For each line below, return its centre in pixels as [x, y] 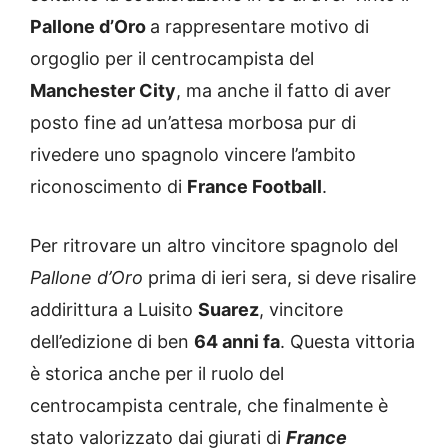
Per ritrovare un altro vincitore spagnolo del [214, 245]
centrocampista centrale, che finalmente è [209, 405]
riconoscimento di [108, 186]
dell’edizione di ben [112, 341]
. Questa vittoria [347, 341]
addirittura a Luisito [114, 309]
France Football [254, 186]
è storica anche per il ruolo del [157, 373]
